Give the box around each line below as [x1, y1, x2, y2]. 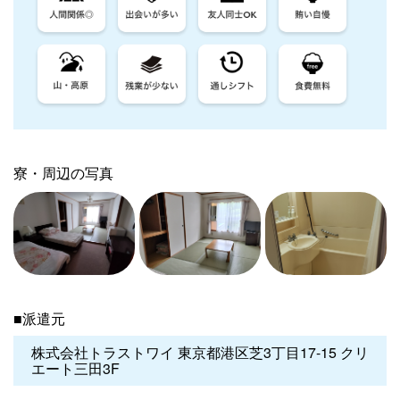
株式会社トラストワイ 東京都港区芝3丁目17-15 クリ [31, 341, 369, 362]
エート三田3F [31, 357, 120, 379]
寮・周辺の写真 [13, 162, 113, 184]
